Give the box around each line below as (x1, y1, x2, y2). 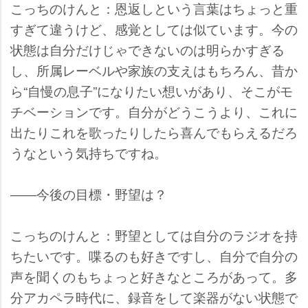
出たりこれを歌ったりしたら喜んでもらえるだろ (10, 122, 298, 142)
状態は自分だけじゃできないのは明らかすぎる (10, 40, 285, 59)
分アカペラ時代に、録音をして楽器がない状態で (10, 287, 298, 307)
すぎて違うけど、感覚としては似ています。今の (10, 19, 298, 38)
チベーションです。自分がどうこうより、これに (10, 102, 298, 121)
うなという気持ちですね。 (10, 143, 167, 162)
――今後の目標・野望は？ (10, 184, 167, 203)
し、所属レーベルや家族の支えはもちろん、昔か (10, 60, 298, 80)
